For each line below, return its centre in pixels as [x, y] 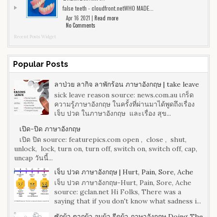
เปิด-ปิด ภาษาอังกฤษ [50, 129]
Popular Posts [41, 64]
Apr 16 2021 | [80, 18]
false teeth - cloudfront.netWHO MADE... [108, 8]
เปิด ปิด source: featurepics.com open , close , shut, [103, 139]
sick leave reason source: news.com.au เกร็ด [124, 95]
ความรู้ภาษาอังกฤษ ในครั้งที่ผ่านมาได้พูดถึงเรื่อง [125, 104]
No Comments [81, 25]
